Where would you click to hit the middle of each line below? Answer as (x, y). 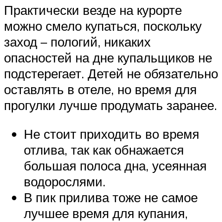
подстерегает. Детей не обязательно (111, 74)
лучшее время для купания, (106, 213)
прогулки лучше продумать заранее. (111, 105)
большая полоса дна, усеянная (115, 165)
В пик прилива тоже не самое (111, 197)
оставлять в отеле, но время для (100, 89)
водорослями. (65, 181)
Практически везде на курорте (93, 10)
